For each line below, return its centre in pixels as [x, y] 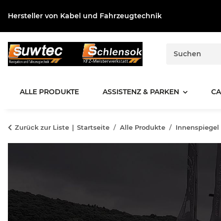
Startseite [93, 128]
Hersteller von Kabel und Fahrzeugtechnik [85, 16]
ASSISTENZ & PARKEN [141, 92]
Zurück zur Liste [42, 128]
